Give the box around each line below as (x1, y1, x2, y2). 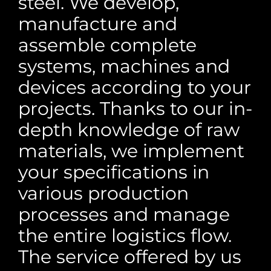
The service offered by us (18, 246, 241, 268)
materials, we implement (18, 140, 244, 162)
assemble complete (18, 34, 197, 56)
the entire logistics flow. (18, 224, 232, 247)
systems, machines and (18, 55, 230, 77)
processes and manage (18, 203, 230, 226)
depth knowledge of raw (18, 119, 240, 141)
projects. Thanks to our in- (18, 97, 252, 120)
